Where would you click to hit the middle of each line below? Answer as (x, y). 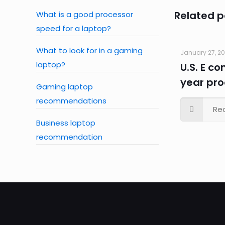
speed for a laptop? (74, 28)
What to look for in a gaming (89, 50)
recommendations (71, 101)
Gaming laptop (65, 87)
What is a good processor (85, 14)
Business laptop (66, 123)
